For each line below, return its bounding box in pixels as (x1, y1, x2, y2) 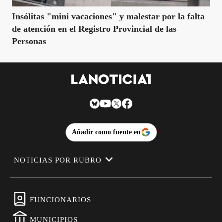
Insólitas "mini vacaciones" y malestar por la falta (12, 11, 205, 21)
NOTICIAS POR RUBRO (14, 156, 102, 164)
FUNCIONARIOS (30, 196, 91, 204)
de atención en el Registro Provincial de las (12, 24, 176, 34)
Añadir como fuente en (71, 128, 141, 136)
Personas (12, 36, 46, 46)
